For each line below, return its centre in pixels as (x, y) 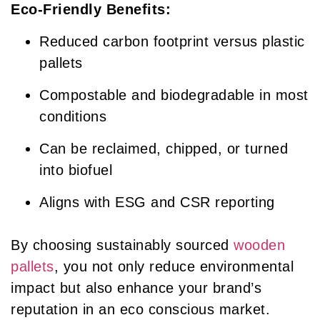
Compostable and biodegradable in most (174, 95)
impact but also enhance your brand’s (136, 287)
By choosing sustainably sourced (122, 245)
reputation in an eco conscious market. (140, 309)
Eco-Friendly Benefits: (91, 10)
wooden (259, 245)
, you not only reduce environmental (174, 266)
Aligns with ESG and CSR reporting (157, 202)
